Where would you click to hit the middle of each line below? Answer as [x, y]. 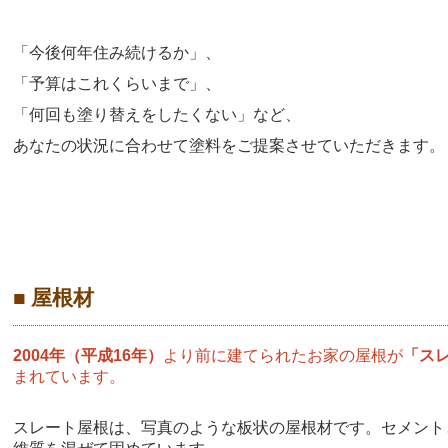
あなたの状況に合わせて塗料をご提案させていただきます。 [229, 146]
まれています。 [69, 377]
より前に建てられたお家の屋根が [283, 356]
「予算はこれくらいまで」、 [117, 84]
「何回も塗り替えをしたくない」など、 [157, 115]
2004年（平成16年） [88, 356]
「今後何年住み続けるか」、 [117, 53]
